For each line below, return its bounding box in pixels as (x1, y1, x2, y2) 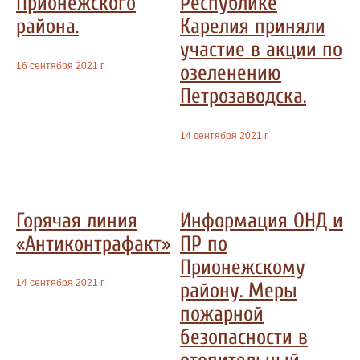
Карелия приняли (180, 14, 325, 39)
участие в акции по (180, 37, 342, 63)
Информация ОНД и (180, 207, 343, 233)
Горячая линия (16, 207, 137, 233)
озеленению (180, 60, 281, 86)
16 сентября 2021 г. (16, 59, 105, 72)
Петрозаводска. (180, 84, 306, 109)
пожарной (180, 301, 264, 326)
